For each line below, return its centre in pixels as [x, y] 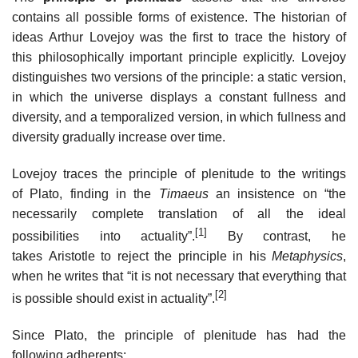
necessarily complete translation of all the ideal [179, 213]
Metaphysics [307, 256]
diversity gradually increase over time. [119, 137]
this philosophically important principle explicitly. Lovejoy [179, 57]
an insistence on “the [277, 193]
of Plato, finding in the [86, 193]
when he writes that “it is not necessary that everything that [179, 276]
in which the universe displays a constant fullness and [179, 97]
